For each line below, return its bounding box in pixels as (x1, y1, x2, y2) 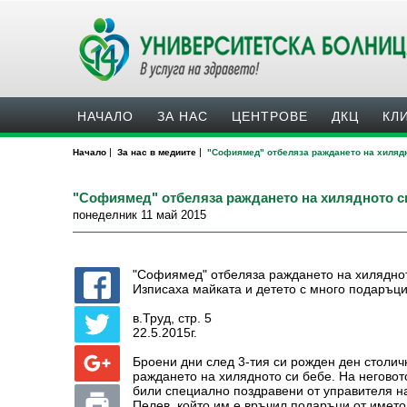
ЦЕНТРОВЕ (232, 109, 308, 124)
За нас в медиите (117, 147, 196, 157)
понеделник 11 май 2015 (73, 208, 206, 222)
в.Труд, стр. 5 (133, 311, 213, 325)
